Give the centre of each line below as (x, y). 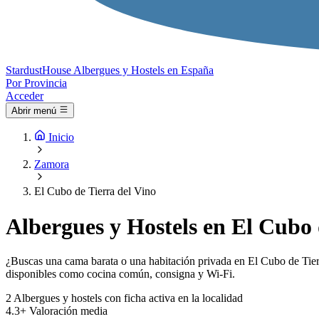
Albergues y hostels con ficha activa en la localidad (128, 298)
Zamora (52, 164)
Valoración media (68, 311)
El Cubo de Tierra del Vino (95, 192)
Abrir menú (34, 111)
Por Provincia (36, 83)
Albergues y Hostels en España (143, 70)
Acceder (25, 96)
